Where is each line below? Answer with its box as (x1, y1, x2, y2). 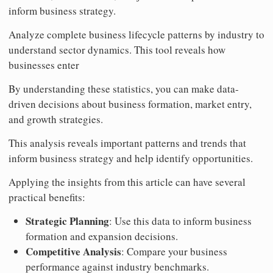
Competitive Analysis (26, 243, 121, 259)
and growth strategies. (9, 112, 103, 126)
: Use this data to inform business (109, 213, 252, 228)
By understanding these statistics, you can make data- (9, 81, 239, 96)
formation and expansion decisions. (26, 229, 178, 243)
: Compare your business (121, 244, 227, 258)
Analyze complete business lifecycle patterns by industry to (9, 27, 264, 41)
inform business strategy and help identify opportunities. (9, 151, 253, 165)
